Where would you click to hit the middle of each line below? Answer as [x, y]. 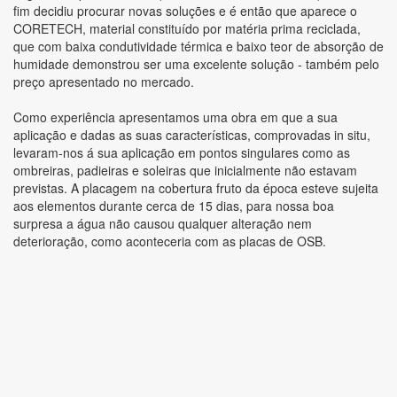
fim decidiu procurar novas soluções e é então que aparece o [185, 11]
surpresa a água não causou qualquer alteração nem [163, 223]
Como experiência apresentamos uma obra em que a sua [175, 117]
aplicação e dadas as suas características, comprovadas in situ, [192, 135]
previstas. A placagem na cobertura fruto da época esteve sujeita [196, 188]
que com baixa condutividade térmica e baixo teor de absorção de [198, 46]
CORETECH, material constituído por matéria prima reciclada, [187, 28]
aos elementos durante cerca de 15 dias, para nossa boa [174, 206]
